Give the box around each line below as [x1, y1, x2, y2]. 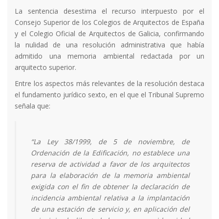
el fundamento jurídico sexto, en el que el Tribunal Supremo [15, 89, 204, 99]
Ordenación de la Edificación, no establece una [31, 148, 190, 157]
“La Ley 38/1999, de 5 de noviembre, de [31, 136, 190, 146]
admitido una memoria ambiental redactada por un [15, 51, 204, 61]
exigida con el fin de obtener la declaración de [31, 181, 190, 191]
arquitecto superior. [15, 62, 76, 72]
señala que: [15, 101, 50, 110]
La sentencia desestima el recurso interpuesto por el [15, 6, 204, 16]
